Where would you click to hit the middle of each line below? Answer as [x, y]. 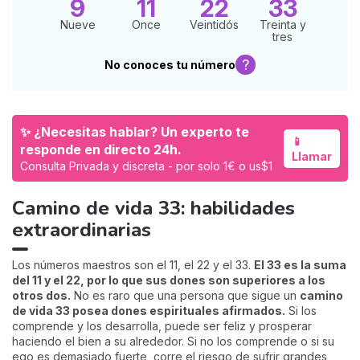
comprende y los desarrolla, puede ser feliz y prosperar [162, 326]
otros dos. [41, 295]
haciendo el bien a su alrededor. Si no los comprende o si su [173, 341]
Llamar [312, 156]
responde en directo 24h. [101, 149]
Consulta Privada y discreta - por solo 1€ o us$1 [149, 166]
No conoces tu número [170, 65]
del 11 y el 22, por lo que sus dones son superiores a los [169, 280]
